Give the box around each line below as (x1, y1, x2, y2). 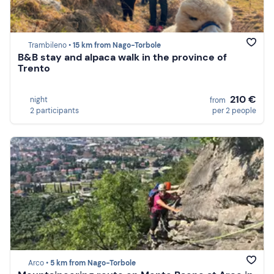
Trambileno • (28, 40, 73, 51)
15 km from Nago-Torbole (73, 40, 161, 51)
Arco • (28, 258, 50, 268)
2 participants (30, 105, 79, 116)
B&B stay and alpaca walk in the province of (18, 51, 227, 64)
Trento (18, 62, 50, 75)
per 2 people (212, 105, 256, 116)
